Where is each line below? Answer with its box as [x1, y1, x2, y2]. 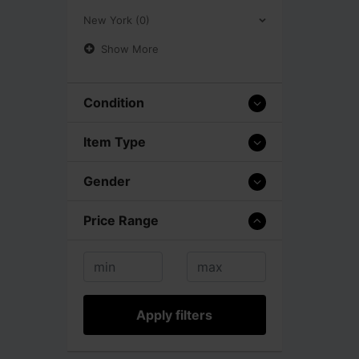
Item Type [83, 133, 146, 150]
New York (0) [83, 13, 150, 26]
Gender [83, 172, 131, 189]
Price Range [83, 212, 159, 228]
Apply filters [136, 306, 213, 323]
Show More [101, 42, 159, 55]
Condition [83, 94, 144, 111]
